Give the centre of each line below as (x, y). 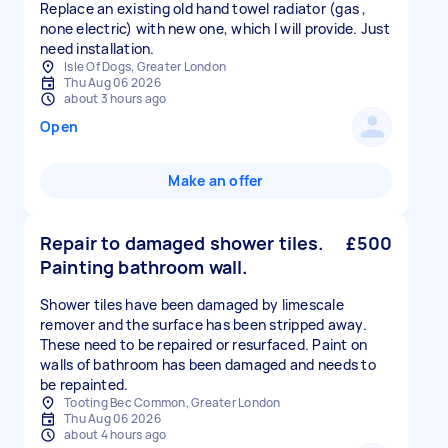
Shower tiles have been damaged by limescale (192, 304)
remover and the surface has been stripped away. (203, 324)
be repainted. (84, 384)
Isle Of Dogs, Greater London (145, 66)
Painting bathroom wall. (144, 267)
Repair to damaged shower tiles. (182, 243)
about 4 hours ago (115, 434)
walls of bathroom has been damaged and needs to (208, 364)
